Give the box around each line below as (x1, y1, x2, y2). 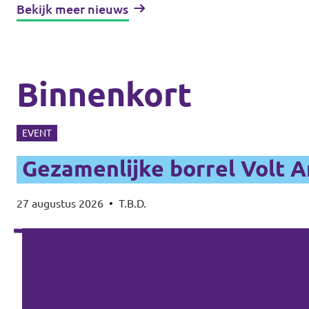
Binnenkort (17, 74, 192, 112)
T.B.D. (119, 197, 146, 210)
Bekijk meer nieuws (17, 1, 128, 16)
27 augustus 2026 (17, 197, 103, 210)
